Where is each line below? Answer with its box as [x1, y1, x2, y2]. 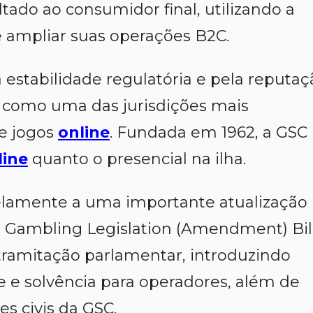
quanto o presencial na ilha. [28, 149, 246, 168]
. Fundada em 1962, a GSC [110, 122, 307, 142]
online [58, 122, 110, 142]
